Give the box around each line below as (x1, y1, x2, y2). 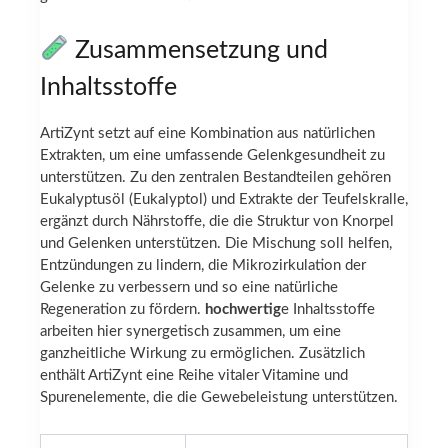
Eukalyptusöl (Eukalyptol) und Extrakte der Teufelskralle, (40, 192, 408, 208)
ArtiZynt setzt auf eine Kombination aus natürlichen (40, 126, 375, 142)
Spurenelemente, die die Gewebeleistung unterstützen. (40, 390, 398, 406)
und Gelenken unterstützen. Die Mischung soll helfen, (40, 236, 392, 252)
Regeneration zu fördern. (40, 302, 205, 318)
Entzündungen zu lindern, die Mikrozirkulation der (40, 258, 366, 274)
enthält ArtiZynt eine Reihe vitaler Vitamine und (40, 368, 348, 384)
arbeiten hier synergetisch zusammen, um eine (40, 324, 341, 340)
